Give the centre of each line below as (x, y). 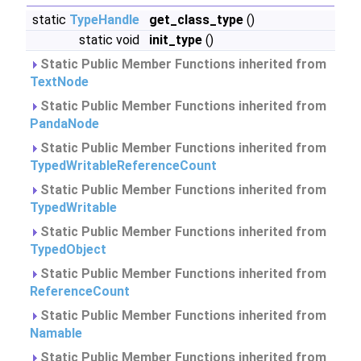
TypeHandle (104, 20)
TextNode (59, 82)
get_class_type (196, 20)
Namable (56, 333)
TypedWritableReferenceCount (123, 166)
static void (111, 40)
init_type (176, 40)
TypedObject (68, 249)
